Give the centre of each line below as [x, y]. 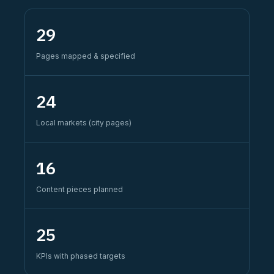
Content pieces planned [80, 189]
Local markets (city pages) [84, 123]
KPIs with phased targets [81, 256]
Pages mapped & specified [86, 56]
